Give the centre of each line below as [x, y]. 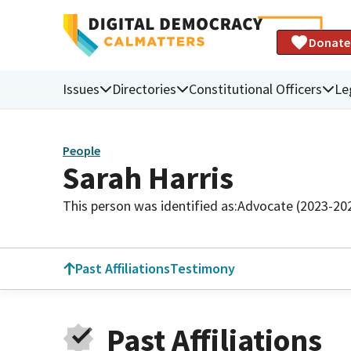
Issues [81, 89]
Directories [144, 89]
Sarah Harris [148, 177]
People [81, 151]
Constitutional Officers [255, 89]
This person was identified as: [150, 205]
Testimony [203, 268]
